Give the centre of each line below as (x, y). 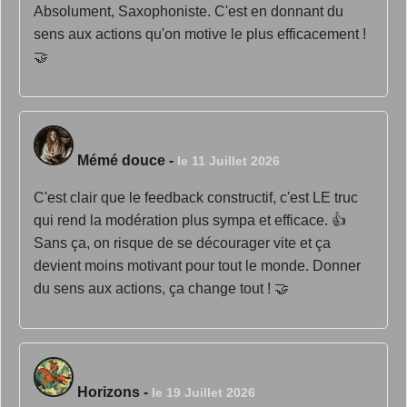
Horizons (109, 392)
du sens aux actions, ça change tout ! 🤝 (161, 288)
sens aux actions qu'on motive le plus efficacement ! (200, 34)
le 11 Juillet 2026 (228, 161)
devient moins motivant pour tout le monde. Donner (197, 266)
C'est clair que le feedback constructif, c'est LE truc (196, 198)
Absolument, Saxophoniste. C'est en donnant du (189, 11)
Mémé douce (121, 160)
